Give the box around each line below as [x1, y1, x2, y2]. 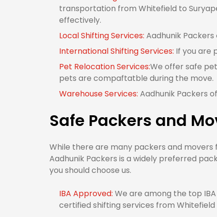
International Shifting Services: [59, 46, 176, 57]
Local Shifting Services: [59, 30, 146, 41]
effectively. [59, 15, 101, 26]
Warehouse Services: [59, 88, 140, 99]
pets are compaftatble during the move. [59, 73, 214, 84]
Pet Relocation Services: [59, 61, 150, 72]
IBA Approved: [59, 188, 115, 199]
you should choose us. [49, 165, 131, 176]
